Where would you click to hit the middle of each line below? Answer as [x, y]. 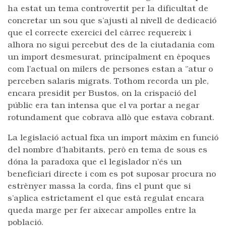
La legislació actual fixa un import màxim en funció [113, 138]
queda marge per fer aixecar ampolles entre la [102, 211]
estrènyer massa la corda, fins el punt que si [99, 187]
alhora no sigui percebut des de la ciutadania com [111, 45]
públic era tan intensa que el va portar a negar [103, 106]
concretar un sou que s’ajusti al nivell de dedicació [112, 21]
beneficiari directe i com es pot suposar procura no [112, 175]
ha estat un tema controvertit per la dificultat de [108, 9]
